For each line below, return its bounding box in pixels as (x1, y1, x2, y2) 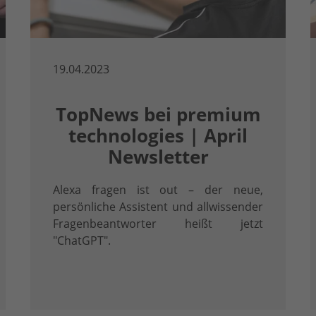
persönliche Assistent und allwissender (52, 199, 263, 215)
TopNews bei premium (55, 102, 261, 128)
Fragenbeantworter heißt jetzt (52, 216, 263, 232)
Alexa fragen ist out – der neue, (52, 182, 263, 198)
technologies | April (68, 123, 248, 149)
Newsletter (107, 145, 209, 170)
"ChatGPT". (52, 233, 111, 249)
